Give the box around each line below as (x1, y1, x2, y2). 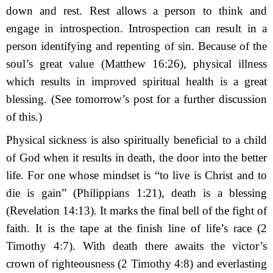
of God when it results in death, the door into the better (6, 151, 267, 164)
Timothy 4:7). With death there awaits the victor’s (6, 239, 267, 252)
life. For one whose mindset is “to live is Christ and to (6, 168, 267, 182)
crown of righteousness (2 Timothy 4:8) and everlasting (6, 257, 267, 270)
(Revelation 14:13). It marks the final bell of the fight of (6, 204, 267, 217)
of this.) (6, 110, 42, 123)
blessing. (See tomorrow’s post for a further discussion (6, 92, 267, 105)
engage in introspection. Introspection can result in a (6, 21, 267, 35)
